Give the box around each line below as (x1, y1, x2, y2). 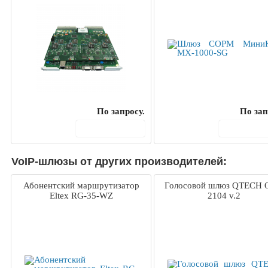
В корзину (97, 123, 136, 133)
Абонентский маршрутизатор (23, 181, 139, 191)
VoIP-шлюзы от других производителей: (11, 156, 227, 168)
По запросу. (97, 106, 145, 117)
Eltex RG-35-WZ (49, 191, 113, 201)
